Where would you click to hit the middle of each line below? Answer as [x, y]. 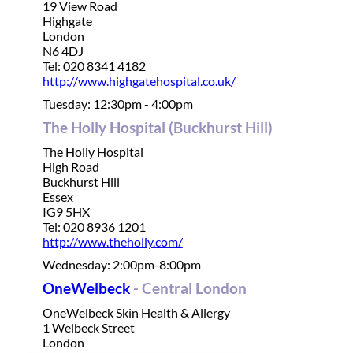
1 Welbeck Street [89, 327]
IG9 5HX [66, 212]
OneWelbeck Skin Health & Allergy [136, 312]
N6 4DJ [63, 51]
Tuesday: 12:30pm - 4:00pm [117, 104]
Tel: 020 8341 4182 [94, 66]
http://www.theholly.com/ [112, 242]
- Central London [188, 288]
